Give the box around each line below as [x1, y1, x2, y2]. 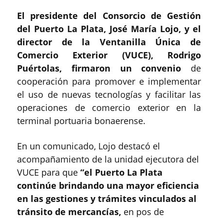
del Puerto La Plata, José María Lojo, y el [17, 23, 201, 35]
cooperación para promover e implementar [17, 75, 201, 88]
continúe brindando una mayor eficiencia [17, 180, 199, 192]
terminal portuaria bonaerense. [17, 115, 145, 127]
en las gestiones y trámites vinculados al [17, 193, 197, 205]
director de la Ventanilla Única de [17, 36, 201, 48]
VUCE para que [17, 166, 80, 179]
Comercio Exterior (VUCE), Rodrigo [17, 49, 201, 61]
